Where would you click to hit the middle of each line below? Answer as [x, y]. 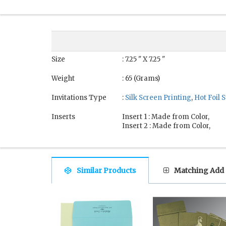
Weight [63, 79]
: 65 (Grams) [141, 79]
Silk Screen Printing [158, 98]
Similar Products [106, 171]
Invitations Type [79, 98]
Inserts [63, 117]
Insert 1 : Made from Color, [166, 117]
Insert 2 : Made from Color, [166, 126]
